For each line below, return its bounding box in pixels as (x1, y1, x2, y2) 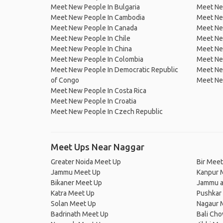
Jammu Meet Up (51, 168, 101, 176)
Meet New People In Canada (51, 24, 137, 32)
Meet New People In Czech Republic (51, 108, 163, 115)
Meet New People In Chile (51, 34, 130, 42)
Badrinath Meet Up (51, 210, 109, 218)
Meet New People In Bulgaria (51, 3, 140, 11)
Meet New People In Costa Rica (51, 87, 146, 95)
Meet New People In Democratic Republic (51, 66, 178, 74)
